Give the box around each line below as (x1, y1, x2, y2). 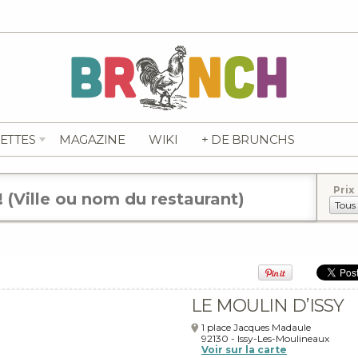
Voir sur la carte (201, 344, 287, 356)
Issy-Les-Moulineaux (237, 332, 329, 344)
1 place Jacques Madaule (201, 321, 311, 333)
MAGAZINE (59, 132, 125, 147)
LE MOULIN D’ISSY (191, 295, 344, 316)
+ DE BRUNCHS (201, 132, 294, 147)
